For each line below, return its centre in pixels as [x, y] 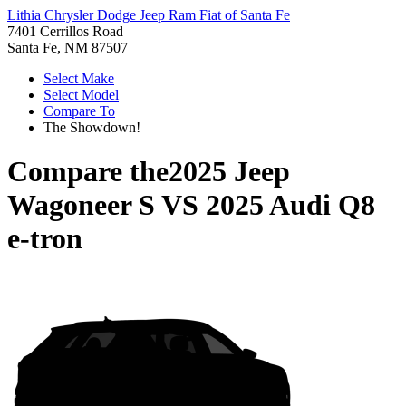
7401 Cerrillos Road [65, 31]
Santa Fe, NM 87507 [68, 48]
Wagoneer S [81, 205]
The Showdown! [92, 127]
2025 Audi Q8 [290, 205]
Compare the [88, 172]
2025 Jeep [229, 172]
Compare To [79, 111]
